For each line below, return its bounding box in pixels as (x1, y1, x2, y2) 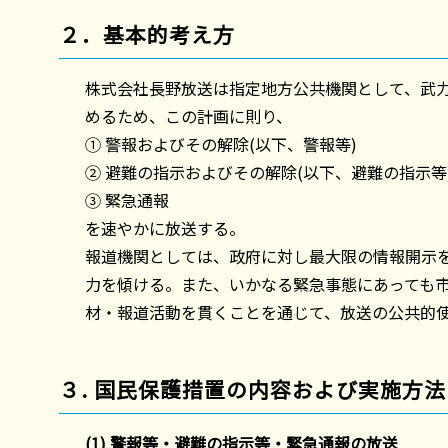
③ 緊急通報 (84, 187, 201, 212)
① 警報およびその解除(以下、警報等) (84, 131, 357, 156)
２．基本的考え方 (59, 18, 236, 49)
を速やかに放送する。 (84, 215, 245, 240)
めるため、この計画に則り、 (84, 103, 292, 128)
